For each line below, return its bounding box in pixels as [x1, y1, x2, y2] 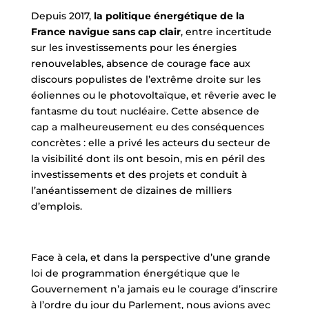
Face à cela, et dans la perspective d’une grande [30, 250, 270, 263]
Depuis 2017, [30, 9, 94, 22]
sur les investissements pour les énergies [30, 41, 237, 54]
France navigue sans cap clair [30, 25, 181, 38]
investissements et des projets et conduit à [30, 168, 247, 181]
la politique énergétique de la [93, 9, 245, 22]
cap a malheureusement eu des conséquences [30, 120, 264, 133]
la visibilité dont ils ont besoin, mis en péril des [30, 152, 265, 165]
